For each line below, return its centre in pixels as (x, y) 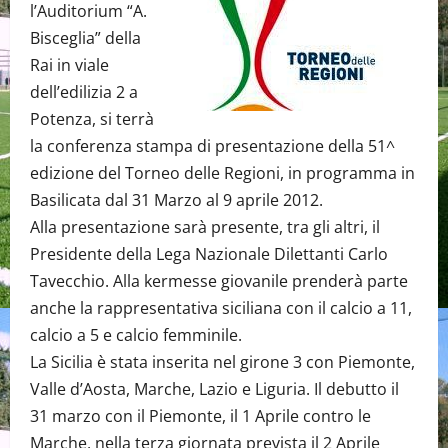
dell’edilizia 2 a (84, 92)
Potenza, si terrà (92, 119)
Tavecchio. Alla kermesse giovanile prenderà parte (219, 281)
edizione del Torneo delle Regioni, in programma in (222, 173)
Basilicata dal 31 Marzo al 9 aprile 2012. (176, 200)
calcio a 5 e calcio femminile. (136, 335)
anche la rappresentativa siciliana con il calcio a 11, (221, 308)
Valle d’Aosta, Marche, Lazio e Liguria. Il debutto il (214, 389)
